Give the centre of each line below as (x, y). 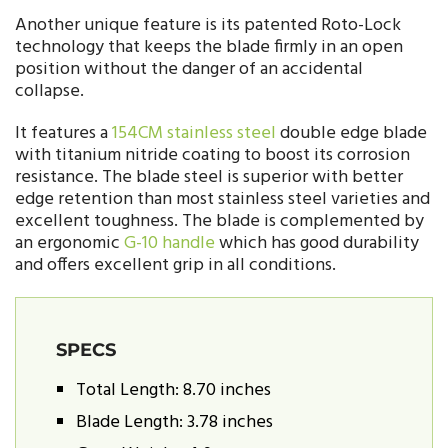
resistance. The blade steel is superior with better (209, 177)
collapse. (49, 91)
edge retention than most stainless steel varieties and (222, 199)
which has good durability (317, 243)
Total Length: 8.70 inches (173, 390)
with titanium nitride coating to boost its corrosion (212, 155)
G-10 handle (169, 243)
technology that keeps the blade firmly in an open (209, 47)
